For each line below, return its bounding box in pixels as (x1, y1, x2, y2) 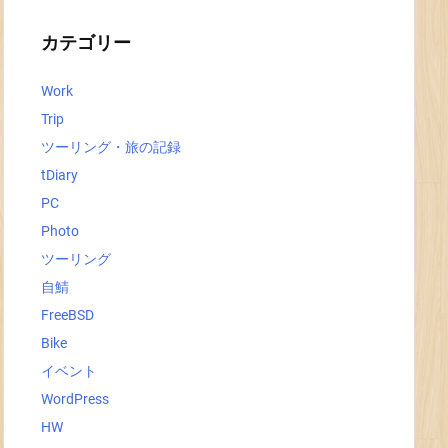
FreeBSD (41, 307, 94, 323)
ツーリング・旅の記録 (41, 139, 181, 155)
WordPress (41, 391, 109, 407)
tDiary (41, 167, 78, 183)
